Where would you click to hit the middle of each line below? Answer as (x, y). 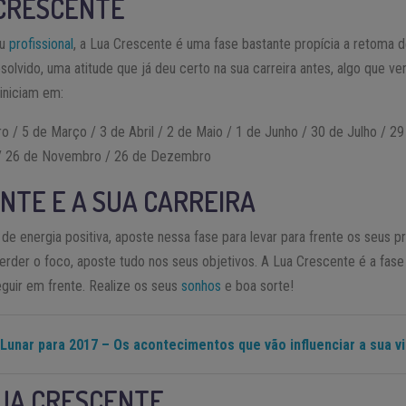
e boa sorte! (258, 286)
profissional (42, 44)
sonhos (202, 286)
